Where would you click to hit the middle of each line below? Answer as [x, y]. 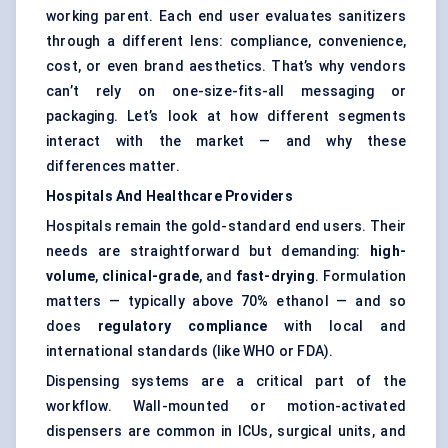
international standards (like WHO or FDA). [190, 351]
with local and [337, 326]
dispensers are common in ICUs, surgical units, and [226, 431]
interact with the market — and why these [226, 141]
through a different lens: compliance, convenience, [226, 41]
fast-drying [275, 276]
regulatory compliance [182, 326]
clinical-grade [151, 276]
